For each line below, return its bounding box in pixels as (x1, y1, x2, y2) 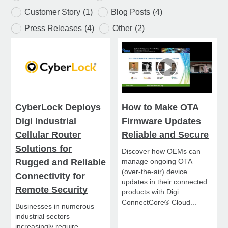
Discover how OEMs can (122, 147, 201, 156)
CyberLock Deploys (15, 102, 101, 113)
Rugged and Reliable (15, 157, 106, 168)
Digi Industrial (15, 116, 77, 127)
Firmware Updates (122, 116, 202, 127)
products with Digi (122, 188, 179, 196)
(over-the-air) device (122, 167, 188, 176)
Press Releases (24, 24, 82, 33)
